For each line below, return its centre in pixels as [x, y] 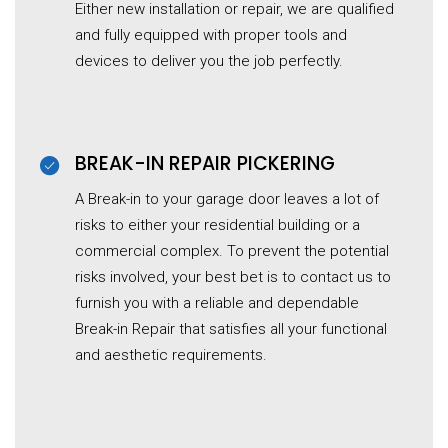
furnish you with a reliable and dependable [217, 303]
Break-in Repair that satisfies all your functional [231, 329]
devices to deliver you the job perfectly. [209, 61]
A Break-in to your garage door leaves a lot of [227, 199]
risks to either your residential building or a [217, 225]
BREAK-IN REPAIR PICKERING [205, 164]
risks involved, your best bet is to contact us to [233, 277]
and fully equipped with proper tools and [211, 35]
